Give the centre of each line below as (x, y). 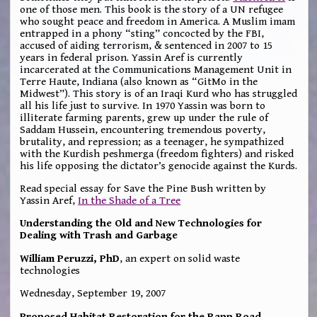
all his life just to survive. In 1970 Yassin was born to (143, 105)
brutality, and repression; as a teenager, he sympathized (152, 142)
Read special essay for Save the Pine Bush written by (143, 189)
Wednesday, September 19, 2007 (93, 294)
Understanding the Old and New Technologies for (141, 224)
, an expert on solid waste (180, 258)
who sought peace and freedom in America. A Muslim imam (158, 21)
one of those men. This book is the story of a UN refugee (152, 9)
